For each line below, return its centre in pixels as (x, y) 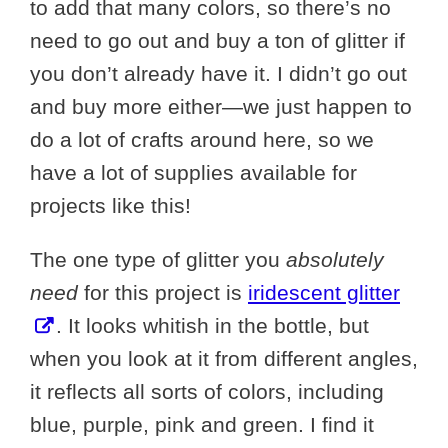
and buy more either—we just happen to (221, 106)
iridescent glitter (324, 292)
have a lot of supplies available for (193, 172)
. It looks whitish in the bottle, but (212, 325)
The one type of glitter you (158, 259)
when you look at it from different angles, (224, 358)
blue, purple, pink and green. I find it (202, 424)
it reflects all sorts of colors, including (207, 391)
